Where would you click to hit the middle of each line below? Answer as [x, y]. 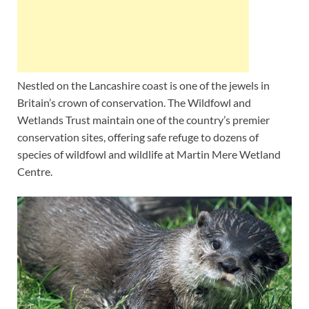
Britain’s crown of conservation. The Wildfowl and [134, 103]
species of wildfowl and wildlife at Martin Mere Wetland [149, 154]
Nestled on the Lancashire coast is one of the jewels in [143, 86]
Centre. [35, 172]
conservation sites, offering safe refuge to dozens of [138, 137]
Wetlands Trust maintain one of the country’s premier [143, 120]
